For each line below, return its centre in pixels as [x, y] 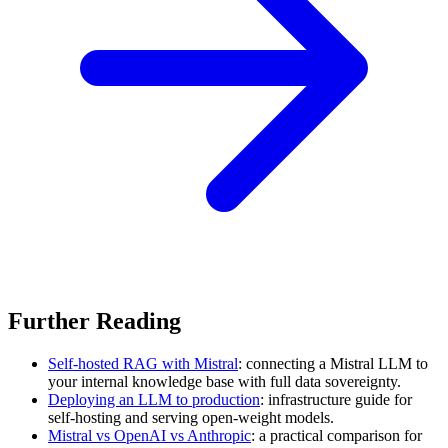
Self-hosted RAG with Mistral [143, 363]
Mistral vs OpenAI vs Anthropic [149, 435]
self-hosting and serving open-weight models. [191, 417]
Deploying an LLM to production [154, 399]
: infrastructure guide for [336, 399]
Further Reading [94, 320]
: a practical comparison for [336, 435]
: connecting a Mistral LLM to [333, 363]
